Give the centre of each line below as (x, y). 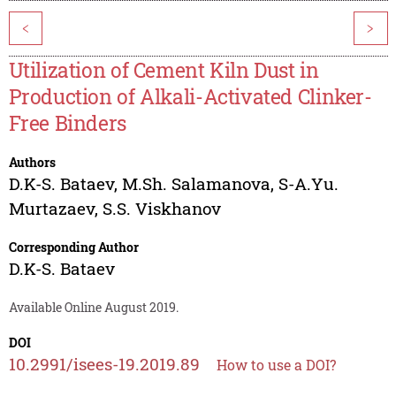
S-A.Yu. (308, 184)
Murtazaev (51, 209)
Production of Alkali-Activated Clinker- (190, 97)
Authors (32, 163)
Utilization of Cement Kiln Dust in (164, 70)
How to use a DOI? (276, 365)
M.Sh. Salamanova (196, 184)
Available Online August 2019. (93, 308)
